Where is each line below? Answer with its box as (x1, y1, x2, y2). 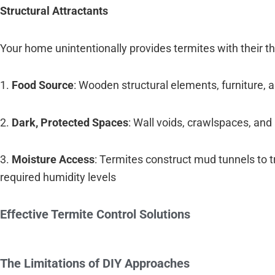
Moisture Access (12, 153, 95, 166)
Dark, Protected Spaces (12, 115, 128, 129)
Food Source (12, 79, 74, 92)
